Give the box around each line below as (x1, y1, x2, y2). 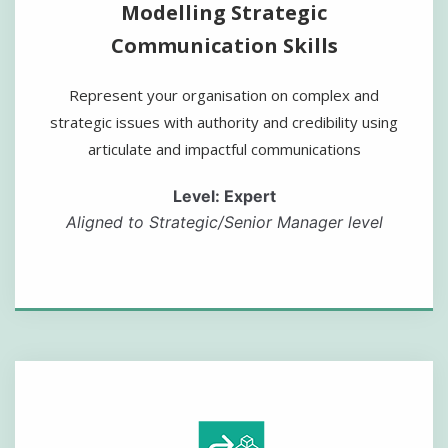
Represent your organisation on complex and (69, 84, 379, 105)
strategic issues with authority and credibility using (50, 111, 398, 132)
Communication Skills (110, 31, 338, 59)
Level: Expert (172, 185, 276, 206)
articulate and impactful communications (87, 138, 361, 159)
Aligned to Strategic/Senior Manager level (65, 211, 383, 232)
